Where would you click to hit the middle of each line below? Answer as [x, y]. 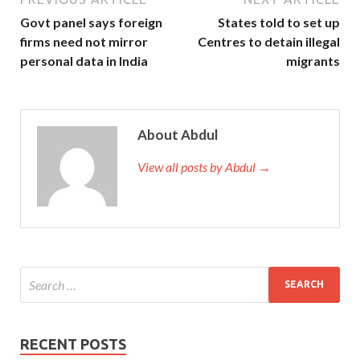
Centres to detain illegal [269, 41]
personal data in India [84, 60]
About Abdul [178, 134]
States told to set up [279, 22]
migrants [313, 60]
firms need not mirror [84, 41]
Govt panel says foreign [91, 22]
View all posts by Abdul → [204, 166]
